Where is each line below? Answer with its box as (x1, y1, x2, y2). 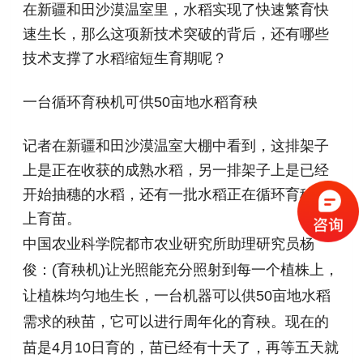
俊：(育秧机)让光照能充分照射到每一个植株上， (23, 261, 340, 278)
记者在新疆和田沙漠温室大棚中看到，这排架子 (23, 137, 330, 154)
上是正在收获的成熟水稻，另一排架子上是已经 (23, 161, 330, 178)
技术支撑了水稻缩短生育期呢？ (23, 49, 228, 66)
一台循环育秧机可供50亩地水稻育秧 (23, 93, 258, 110)
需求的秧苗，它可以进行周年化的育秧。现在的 (23, 313, 330, 330)
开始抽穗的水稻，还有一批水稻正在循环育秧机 (23, 186, 330, 203)
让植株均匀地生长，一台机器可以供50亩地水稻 (23, 287, 331, 304)
